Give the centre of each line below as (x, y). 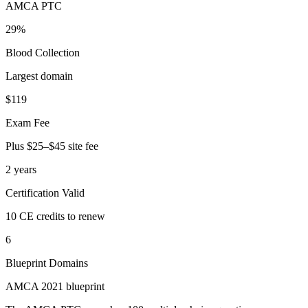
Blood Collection (43, 53)
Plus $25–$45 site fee (52, 146)
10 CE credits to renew (55, 217)
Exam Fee (27, 123)
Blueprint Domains (47, 263)
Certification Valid (45, 193)
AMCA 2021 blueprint (55, 287)
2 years (21, 170)
